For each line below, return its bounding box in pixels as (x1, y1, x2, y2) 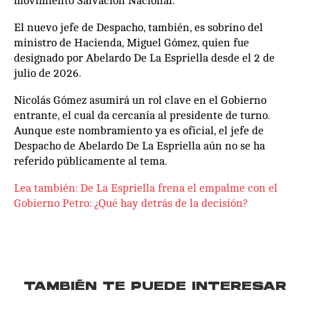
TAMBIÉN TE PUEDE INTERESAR (24, 280, 286, 293)
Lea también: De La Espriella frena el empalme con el (14, 181, 277, 194)
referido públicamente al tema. (14, 154, 167, 167)
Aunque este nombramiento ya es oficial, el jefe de (14, 124, 264, 137)
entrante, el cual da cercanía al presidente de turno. (14, 109, 270, 122)
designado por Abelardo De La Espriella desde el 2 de (14, 51, 275, 64)
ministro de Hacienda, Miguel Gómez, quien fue (14, 36, 249, 49)
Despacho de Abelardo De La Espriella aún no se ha (14, 139, 265, 152)
